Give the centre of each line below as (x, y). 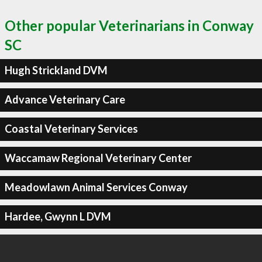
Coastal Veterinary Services (71, 129)
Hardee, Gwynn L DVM (58, 216)
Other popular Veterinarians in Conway (129, 25)
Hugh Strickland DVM (56, 70)
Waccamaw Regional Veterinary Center (98, 158)
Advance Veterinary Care (65, 99)
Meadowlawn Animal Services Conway (96, 187)
